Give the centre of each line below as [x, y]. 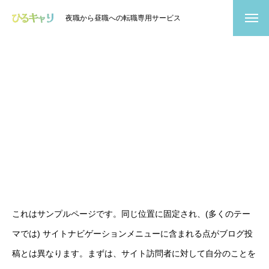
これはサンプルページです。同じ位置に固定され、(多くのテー [131, 214]
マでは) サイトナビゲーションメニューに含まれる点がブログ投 [132, 234]
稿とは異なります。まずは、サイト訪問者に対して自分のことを [134, 253]
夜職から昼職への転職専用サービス [123, 18]
